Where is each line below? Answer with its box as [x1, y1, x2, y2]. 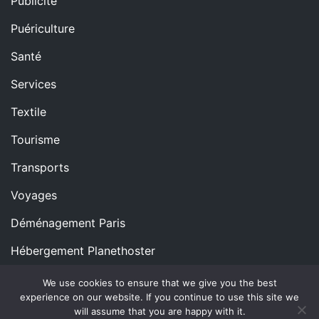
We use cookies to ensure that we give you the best [42, 277, 277, 288]
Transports [11, 159, 69, 174]
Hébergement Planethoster [11, 243, 155, 258]
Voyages [11, 187, 57, 202]
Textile [11, 104, 46, 119]
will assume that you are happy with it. [73, 305, 246, 317]
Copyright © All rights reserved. [24, 296, 189, 310]
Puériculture [11, 21, 75, 36]
